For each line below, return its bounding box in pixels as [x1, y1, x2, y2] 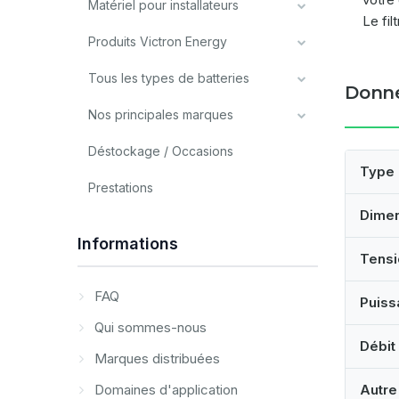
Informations [77, 234, 178, 253]
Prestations [88, 180, 153, 195]
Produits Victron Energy [88, 34, 227, 49]
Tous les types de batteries [88, 70, 249, 85]
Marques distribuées [91, 350, 220, 367]
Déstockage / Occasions [88, 143, 233, 159]
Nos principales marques [88, 107, 233, 122]
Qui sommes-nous [91, 319, 207, 336]
